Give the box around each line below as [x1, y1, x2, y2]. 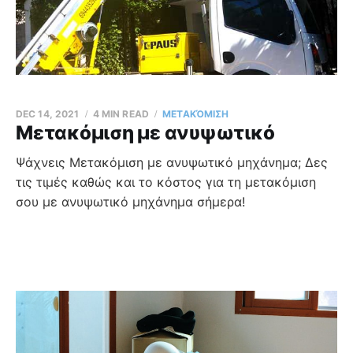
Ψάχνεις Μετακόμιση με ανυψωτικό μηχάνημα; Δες [16, 154, 328, 170]
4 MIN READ [92, 107, 149, 120]
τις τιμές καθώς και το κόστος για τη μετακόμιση [16, 173, 316, 190]
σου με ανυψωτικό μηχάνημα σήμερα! [16, 193, 245, 210]
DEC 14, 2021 [16, 107, 80, 120]
